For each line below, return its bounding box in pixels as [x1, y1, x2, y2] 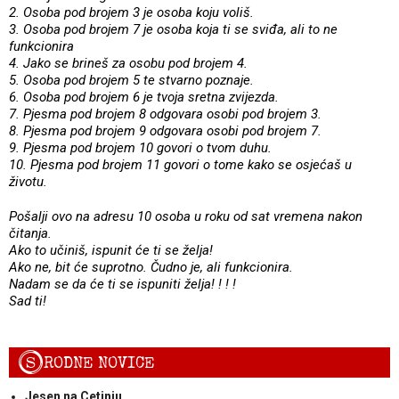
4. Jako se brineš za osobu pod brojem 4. [9, 54, 248, 71]
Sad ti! [9, 292, 46, 309]
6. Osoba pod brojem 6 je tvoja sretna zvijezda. [9, 88, 279, 105]
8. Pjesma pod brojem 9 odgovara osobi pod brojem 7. [9, 122, 322, 139]
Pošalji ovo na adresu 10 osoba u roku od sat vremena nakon [9, 208, 362, 224]
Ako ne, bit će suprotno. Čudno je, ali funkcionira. [9, 258, 293, 275]
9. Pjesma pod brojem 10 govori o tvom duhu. [9, 139, 272, 156]
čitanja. [9, 224, 52, 241]
